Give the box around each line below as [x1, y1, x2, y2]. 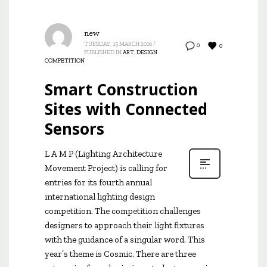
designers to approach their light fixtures [45, 220, 204, 231]
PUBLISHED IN [84, 49, 122, 56]
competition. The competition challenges [45, 206, 201, 216]
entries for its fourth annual [45, 177, 152, 188]
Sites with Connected [45, 98, 207, 120]
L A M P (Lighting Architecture [45, 148, 162, 159]
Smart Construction [45, 79, 198, 100]
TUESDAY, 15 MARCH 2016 [84, 41, 152, 48]
